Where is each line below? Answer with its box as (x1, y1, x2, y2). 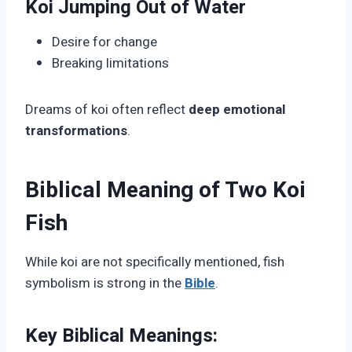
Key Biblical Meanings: (25, 322, 218, 350)
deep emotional (189, 100, 285, 120)
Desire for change (52, 32, 157, 53)
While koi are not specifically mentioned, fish (25, 252, 284, 273)
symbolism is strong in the (25, 273, 185, 294)
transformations (25, 121, 127, 141)
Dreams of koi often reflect (25, 100, 189, 120)
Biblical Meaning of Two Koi (25, 174, 306, 207)
